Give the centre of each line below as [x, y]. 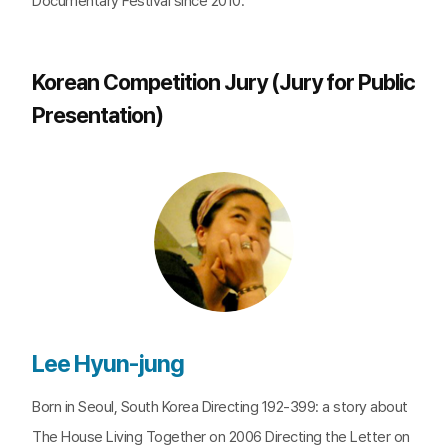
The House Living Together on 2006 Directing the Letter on [221, 437]
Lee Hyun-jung [108, 363]
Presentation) [97, 115]
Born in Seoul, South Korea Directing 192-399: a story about [220, 407]
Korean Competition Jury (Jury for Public [223, 82]
